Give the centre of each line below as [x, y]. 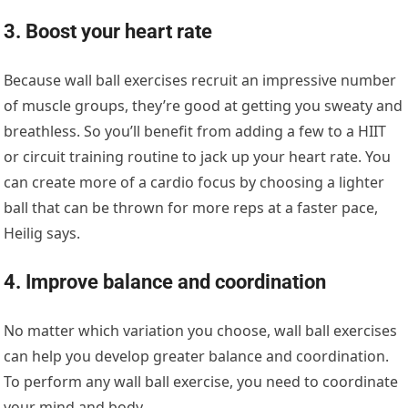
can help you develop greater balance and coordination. [197, 356]
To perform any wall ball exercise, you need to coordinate [201, 381]
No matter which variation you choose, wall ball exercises [201, 330]
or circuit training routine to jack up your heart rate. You [198, 156]
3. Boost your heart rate [108, 31]
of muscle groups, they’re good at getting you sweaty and [204, 105]
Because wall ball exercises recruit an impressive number [200, 80]
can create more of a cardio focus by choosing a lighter [194, 182]
